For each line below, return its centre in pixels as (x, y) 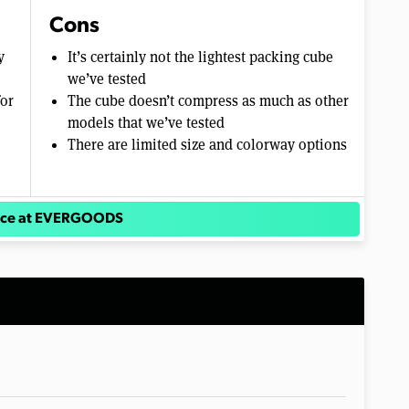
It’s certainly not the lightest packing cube (200, 57)
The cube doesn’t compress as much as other (208, 100)
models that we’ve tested (146, 122)
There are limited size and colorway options (207, 144)
